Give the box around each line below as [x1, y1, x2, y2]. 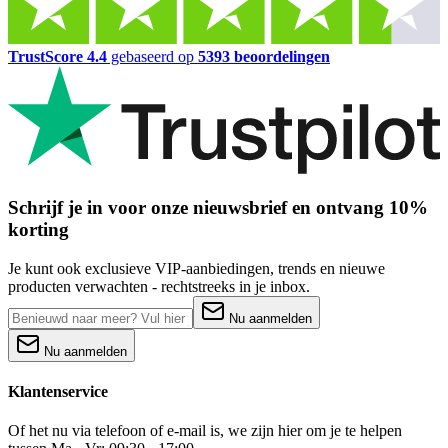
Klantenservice [8, 382, 108, 400]
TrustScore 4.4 [8, 48, 107, 66]
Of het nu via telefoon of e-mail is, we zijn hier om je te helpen [8, 422, 402, 440]
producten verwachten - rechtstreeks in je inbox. [8, 277, 310, 295]
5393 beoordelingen [198, 48, 330, 66]
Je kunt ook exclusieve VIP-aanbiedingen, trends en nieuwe [8, 259, 385, 277]
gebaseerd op [107, 48, 198, 66]
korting [8, 218, 69, 240]
